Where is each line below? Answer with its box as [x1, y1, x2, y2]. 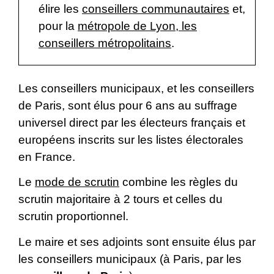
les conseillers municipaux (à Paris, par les [18, 252, 242, 265]
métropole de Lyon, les [78, 19, 197, 32]
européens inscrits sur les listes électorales [18, 133, 243, 146]
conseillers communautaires [82, 2, 229, 15]
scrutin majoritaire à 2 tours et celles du [18, 193, 223, 206]
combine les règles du [119, 176, 238, 189]
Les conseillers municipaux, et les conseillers [18, 81, 254, 95]
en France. [18, 150, 75, 163]
